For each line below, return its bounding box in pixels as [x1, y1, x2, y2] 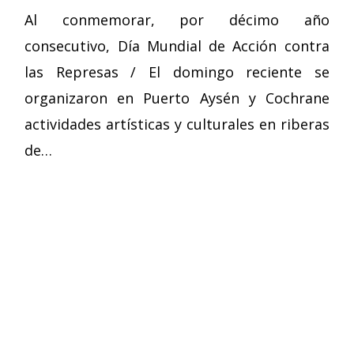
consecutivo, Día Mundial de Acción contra [24, 36, 330, 55]
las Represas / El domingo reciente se [24, 62, 330, 81]
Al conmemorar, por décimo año [24, 9, 330, 29]
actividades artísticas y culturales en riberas [24, 114, 330, 134]
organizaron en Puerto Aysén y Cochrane [24, 88, 330, 107]
